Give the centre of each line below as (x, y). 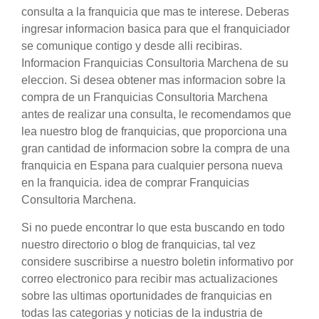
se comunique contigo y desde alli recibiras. (132, 46)
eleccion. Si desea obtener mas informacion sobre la (153, 80)
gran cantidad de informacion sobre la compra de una (156, 149)
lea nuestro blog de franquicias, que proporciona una (154, 132)
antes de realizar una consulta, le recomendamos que (156, 115)
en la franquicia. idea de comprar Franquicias (135, 183)
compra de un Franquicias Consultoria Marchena (145, 98)
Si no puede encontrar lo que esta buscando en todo (153, 228)
